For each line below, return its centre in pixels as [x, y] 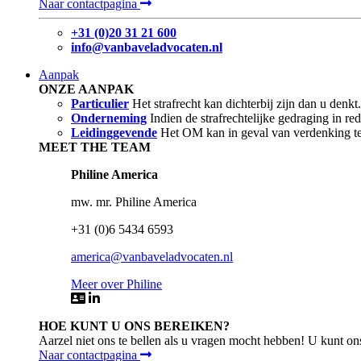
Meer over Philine [116, 284]
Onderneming [109, 118]
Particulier [100, 103]
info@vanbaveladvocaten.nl [147, 47]
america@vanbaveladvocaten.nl [152, 256]
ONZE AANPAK [86, 89]
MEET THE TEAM [95, 147]
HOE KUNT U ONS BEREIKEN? [134, 326]
